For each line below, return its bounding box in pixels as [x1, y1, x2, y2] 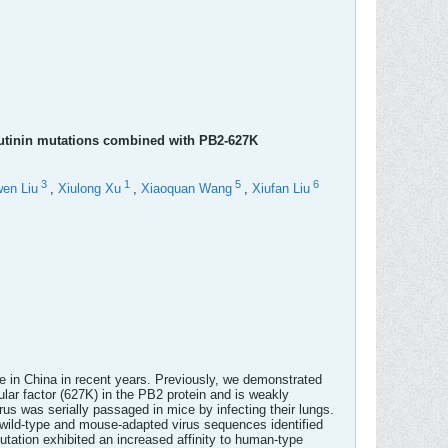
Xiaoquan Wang [141, 181, 232, 197]
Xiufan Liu [252, 181, 310, 197]
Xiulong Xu [58, 181, 121, 197]
